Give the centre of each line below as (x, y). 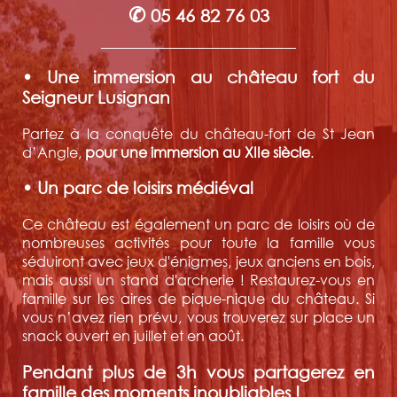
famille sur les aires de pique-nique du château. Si (198, 299)
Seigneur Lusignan (96, 97)
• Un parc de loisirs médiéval (138, 188)
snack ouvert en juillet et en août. (133, 336)
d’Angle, (54, 152)
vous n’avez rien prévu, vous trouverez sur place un (198, 317)
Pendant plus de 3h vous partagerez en (198, 371)
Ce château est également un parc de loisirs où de (198, 224)
